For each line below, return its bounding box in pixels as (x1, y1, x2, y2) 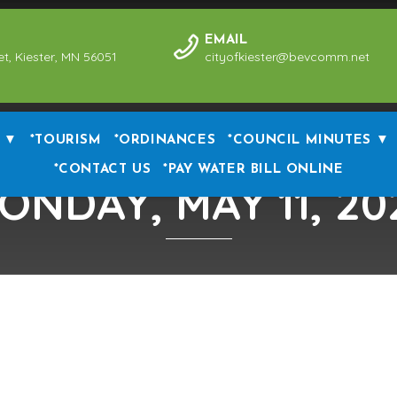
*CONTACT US (53, 163, 152, 176)
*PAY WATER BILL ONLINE (163, 163, 344, 176)
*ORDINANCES (113, 134, 216, 147)
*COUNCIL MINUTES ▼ (228, 134, 391, 147)
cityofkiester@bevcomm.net (205, 49, 370, 65)
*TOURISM (29, 134, 102, 147)
